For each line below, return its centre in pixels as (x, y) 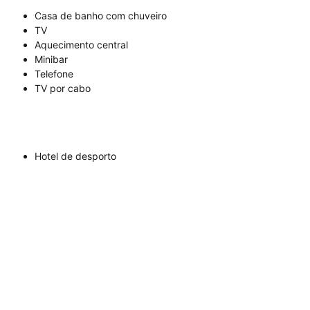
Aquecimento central (81, 45)
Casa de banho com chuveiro (101, 16)
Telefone (54, 74)
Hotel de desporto (75, 156)
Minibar (51, 60)
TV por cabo (63, 89)
